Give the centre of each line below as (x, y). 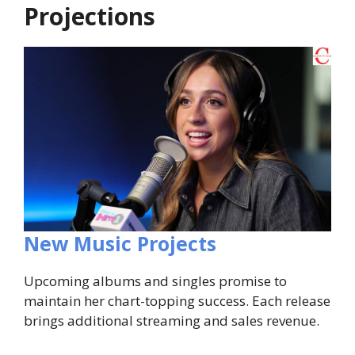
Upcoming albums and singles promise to (155, 281)
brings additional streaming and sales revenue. (172, 321)
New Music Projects (120, 244)
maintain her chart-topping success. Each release (177, 301)
